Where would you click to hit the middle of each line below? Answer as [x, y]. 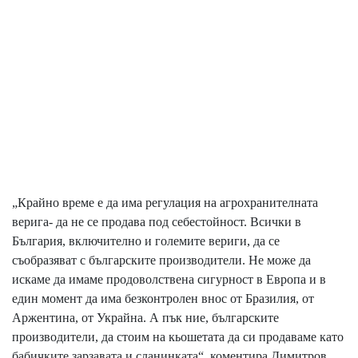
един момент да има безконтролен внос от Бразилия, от [163, 298]
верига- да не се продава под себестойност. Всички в [157, 221]
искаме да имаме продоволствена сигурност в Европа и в [169, 279]
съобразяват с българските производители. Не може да [161, 260]
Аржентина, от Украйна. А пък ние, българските [145, 317]
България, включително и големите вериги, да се [146, 241]
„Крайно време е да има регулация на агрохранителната [165, 202]
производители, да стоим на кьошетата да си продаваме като [178, 336]
